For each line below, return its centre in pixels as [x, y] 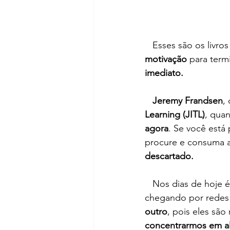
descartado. [169, 156]
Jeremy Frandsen [186, 101]
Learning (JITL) [175, 115]
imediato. [164, 73]
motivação [167, 59]
